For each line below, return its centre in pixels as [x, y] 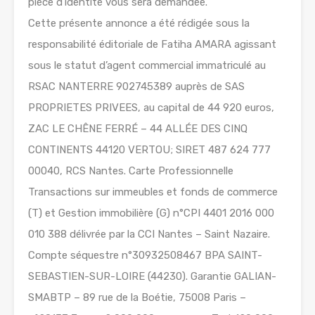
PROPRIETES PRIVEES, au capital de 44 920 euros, [151, 108]
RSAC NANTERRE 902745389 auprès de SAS [136, 87]
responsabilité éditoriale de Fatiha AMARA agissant [152, 45]
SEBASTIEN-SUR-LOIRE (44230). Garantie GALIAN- [152, 277]
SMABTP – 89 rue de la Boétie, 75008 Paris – [137, 298]
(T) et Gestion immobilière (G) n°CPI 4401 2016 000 [151, 213]
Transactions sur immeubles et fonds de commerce [153, 192]
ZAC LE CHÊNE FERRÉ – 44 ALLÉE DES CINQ [138, 129]
